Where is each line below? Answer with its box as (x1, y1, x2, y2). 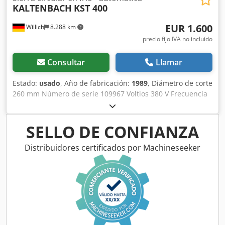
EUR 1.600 (165, 22, 212, 36)
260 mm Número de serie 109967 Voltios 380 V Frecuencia (13, 89, 207, 99)
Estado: (13, 78, 39, 88)
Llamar (155, 57, 183, 68)
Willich (25, 23, 44, 32)
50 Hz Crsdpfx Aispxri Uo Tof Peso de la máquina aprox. (13, 99, 199, 109)
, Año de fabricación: (60, 78, 132, 88)
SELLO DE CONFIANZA (26, 121, 199, 143)
